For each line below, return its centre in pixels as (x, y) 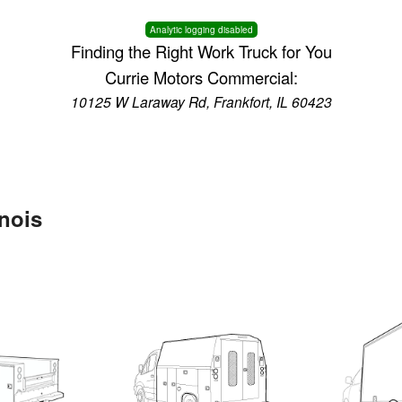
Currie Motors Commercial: (201, 77)
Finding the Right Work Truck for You (201, 51)
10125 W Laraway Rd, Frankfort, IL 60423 (201, 101)
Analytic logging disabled (201, 30)
